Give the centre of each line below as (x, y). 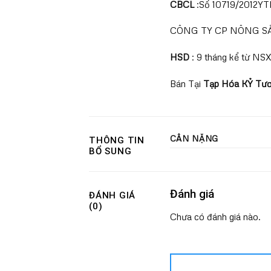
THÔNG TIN (117, 140)
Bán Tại (186, 83)
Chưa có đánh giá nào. (215, 216)
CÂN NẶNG (194, 139)
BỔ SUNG (110, 151)
